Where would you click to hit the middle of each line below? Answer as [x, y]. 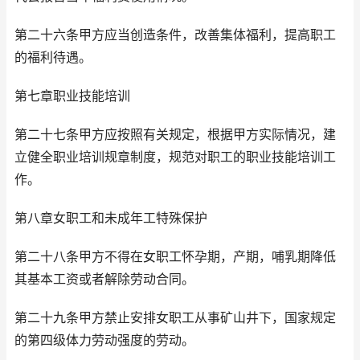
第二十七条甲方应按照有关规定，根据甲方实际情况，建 [175, 135]
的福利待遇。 [53, 58]
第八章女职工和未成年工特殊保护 [111, 219]
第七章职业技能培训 [72, 96]
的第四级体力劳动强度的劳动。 [104, 341]
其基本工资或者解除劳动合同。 [104, 280]
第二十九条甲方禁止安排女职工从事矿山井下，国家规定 [175, 318]
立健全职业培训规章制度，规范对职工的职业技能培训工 [175, 157]
